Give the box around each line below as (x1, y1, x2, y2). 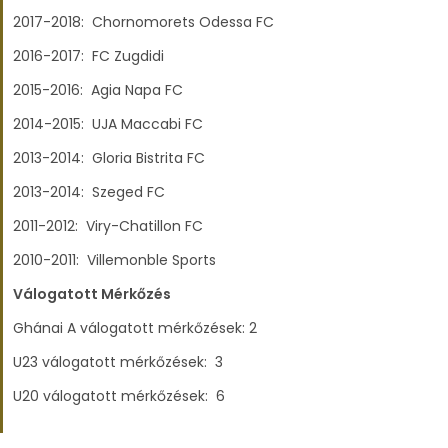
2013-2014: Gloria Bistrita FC (13, 148, 205, 168)
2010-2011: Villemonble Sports (13, 250, 220, 270)
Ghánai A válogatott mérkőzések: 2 (13, 318, 257, 338)
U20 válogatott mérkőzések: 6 (13, 386, 225, 406)
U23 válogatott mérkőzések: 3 (13, 352, 223, 372)
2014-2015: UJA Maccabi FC (13, 114, 203, 134)
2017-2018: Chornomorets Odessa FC (13, 12, 274, 32)
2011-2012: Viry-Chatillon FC (13, 216, 203, 236)
